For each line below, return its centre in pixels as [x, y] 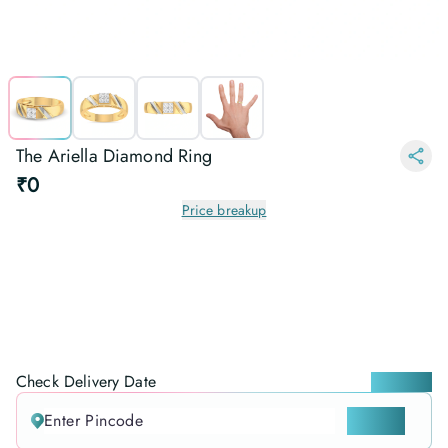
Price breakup [224, 210]
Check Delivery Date [86, 381]
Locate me [401, 382]
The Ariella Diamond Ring [114, 156]
